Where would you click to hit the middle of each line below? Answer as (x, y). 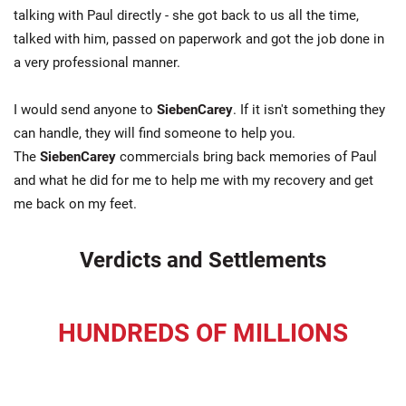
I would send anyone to (85, 110)
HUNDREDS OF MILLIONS (203, 333)
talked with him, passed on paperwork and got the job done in (199, 39)
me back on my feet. (75, 204)
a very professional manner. (97, 63)
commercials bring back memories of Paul (246, 157)
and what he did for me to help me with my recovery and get (193, 180)
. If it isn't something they (309, 110)
